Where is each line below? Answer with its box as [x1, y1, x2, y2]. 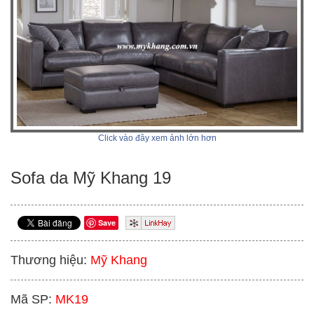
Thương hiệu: [11, 253, 87, 268]
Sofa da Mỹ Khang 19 [11, 168, 171, 188]
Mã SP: [11, 292, 52, 307]
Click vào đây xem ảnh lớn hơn [97, 133, 217, 144]
